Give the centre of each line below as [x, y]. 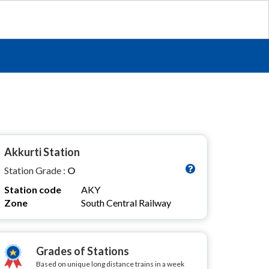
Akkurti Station [42, 152]
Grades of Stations [83, 251]
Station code [33, 189]
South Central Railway [126, 203]
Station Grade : [36, 170]
